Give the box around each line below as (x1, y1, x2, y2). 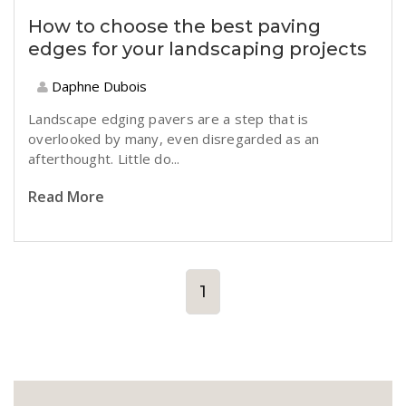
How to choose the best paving (28, 15, 321, 37)
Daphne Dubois (48, 77, 147, 95)
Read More (28, 187, 104, 207)
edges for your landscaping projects (28, 38, 367, 60)
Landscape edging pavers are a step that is (28, 110, 309, 128)
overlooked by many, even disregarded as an (28, 130, 320, 148)
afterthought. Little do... (28, 150, 180, 168)
